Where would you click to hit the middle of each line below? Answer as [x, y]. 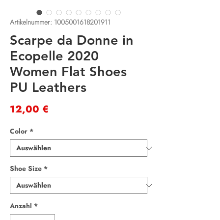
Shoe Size [26, 169]
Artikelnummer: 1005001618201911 [60, 22]
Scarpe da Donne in [72, 40]
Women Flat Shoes [68, 72]
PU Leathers [48, 87]
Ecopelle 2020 [54, 56]
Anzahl [21, 206]
